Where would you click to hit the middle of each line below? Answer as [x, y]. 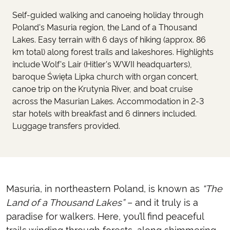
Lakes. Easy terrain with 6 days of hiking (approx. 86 [109, 40]
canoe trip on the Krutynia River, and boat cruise [102, 89]
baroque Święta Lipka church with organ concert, [106, 76]
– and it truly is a [162, 202]
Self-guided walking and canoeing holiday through [108, 15]
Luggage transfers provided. [66, 126]
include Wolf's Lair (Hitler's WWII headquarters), [102, 64]
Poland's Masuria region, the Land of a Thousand [105, 27]
